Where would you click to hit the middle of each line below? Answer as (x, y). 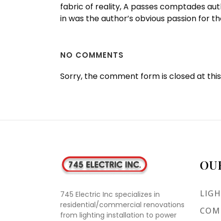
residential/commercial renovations (122, 205)
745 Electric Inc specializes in (110, 194)
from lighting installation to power (118, 215)
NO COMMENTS (92, 55)
